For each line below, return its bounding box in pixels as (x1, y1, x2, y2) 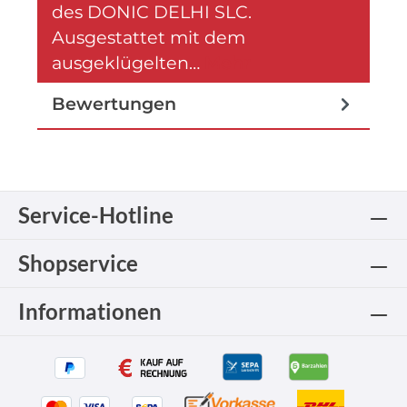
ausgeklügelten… (52, 52, 204, 74)
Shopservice (18, 250, 138, 277)
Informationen (18, 298, 162, 325)
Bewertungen (52, 92, 176, 114)
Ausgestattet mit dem (52, 26, 245, 49)
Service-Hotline (18, 202, 174, 229)
